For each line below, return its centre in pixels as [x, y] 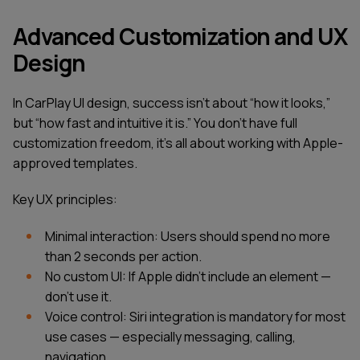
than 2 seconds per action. [123, 257]
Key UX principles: [65, 200]
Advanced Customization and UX [180, 36]
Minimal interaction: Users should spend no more [188, 237]
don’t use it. [78, 297]
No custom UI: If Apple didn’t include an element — [188, 277]
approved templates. [75, 163]
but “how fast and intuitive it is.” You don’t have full [155, 123]
